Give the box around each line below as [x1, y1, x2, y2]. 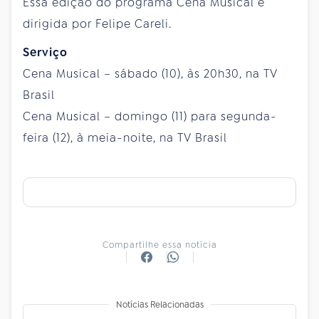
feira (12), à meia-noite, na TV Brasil [23, 130, 227, 145]
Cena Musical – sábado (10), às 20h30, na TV [23, 66, 278, 81]
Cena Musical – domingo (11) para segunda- [23, 108, 277, 124]
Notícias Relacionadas [115, 298, 204, 310]
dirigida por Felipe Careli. [23, 16, 172, 31]
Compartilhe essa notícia [102, 239, 217, 251]
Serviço [23, 44, 68, 60]
